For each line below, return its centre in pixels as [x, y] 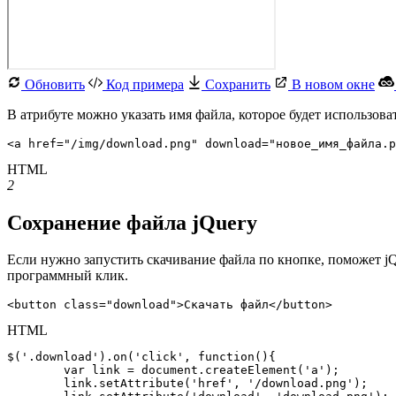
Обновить [53, 84]
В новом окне [331, 84]
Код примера [143, 84]
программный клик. [68, 276]
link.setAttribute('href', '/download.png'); [35, 384]
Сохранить [236, 84]
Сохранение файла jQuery [135, 222]
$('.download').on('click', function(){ [141, 357]
